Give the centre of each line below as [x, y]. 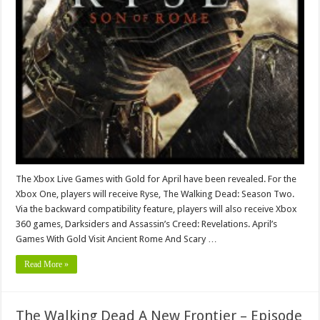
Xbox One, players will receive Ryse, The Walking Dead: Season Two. [155, 194]
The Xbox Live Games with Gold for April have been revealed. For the [156, 179]
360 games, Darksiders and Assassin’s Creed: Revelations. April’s [147, 224]
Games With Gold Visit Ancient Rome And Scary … [117, 239]
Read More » [47, 264]
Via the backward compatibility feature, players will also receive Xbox [157, 209]
